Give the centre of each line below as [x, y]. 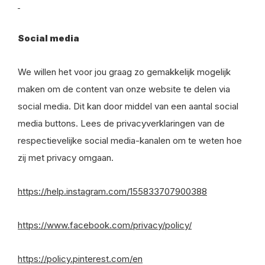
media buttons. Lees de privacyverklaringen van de [121, 123]
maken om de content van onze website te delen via [124, 89]
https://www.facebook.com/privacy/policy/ [105, 225]
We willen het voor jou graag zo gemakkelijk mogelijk [124, 72]
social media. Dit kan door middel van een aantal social [128, 106]
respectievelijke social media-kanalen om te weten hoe [130, 140]
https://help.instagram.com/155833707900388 [112, 191]
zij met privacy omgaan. [66, 158]
